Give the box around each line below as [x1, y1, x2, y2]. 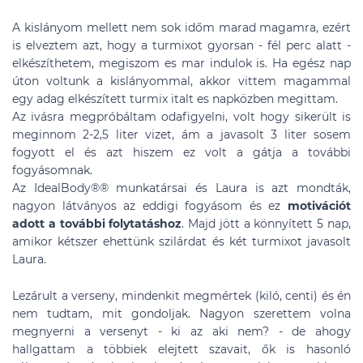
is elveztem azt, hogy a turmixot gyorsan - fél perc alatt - [12, 38, 351, 53]
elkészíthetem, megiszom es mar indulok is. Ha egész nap [12, 56, 351, 70]
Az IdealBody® [12, 181, 100, 195]
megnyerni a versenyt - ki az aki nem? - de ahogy [12, 324, 351, 339]
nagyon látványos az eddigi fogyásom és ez [12, 199, 288, 213]
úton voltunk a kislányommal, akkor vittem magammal [12, 74, 351, 88]
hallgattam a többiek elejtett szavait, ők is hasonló [12, 342, 351, 357]
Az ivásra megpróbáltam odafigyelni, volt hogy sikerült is [12, 109, 351, 124]
